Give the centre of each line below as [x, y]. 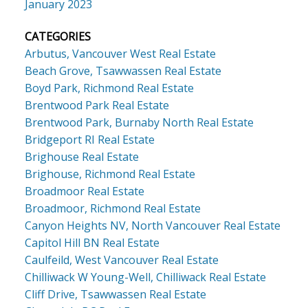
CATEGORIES [57, 36]
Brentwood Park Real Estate [97, 105]
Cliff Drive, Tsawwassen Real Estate [115, 294]
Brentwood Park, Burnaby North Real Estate [139, 122]
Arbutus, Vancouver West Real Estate [120, 53]
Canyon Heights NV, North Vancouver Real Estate [152, 225]
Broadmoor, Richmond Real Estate [112, 208]
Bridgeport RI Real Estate [89, 139]
